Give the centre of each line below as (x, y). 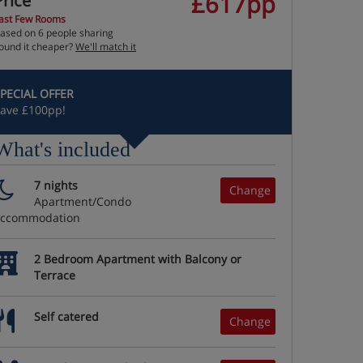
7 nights (56, 185)
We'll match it (106, 47)
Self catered (66, 316)
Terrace (55, 275)
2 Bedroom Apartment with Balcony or (138, 259)
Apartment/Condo (83, 201)
